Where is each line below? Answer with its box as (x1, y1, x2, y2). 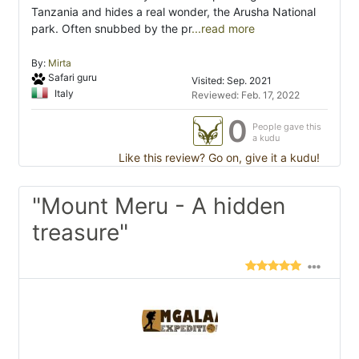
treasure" (32, 219, 128, 247)
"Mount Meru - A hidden (32, 192, 285, 220)
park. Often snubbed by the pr (31, 22, 192, 36)
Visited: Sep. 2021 (192, 75, 272, 87)
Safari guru (47, 71, 97, 84)
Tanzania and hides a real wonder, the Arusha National (31, 5, 316, 19)
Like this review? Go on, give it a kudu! (115, 151, 320, 165)
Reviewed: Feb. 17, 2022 (192, 89, 300, 102)
